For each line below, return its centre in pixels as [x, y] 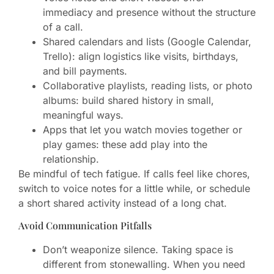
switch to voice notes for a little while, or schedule [134, 188]
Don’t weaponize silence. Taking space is [138, 250]
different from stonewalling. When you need [144, 265]
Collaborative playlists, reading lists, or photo [148, 85]
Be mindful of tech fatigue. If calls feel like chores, [134, 173]
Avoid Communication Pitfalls [85, 226]
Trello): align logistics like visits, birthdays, [141, 56]
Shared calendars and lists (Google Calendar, [147, 41]
